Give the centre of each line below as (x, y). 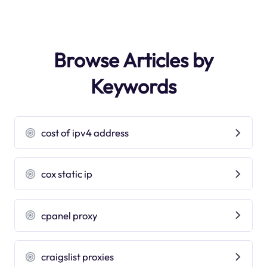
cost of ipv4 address (85, 133)
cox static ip (67, 174)
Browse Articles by (133, 60)
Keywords (133, 86)
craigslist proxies (78, 257)
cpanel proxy (70, 215)
